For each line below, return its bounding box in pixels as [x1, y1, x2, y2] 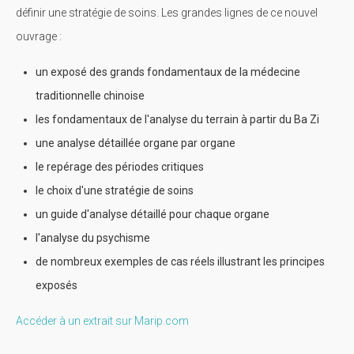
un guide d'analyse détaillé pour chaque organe [36, 208, 269, 221]
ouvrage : [16, 30, 64, 43]
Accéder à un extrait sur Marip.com [16, 314, 189, 328]
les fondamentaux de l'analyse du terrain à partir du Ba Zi [36, 113, 319, 126]
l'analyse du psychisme [36, 232, 150, 245]
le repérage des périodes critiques [36, 160, 204, 174]
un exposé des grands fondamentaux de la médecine [36, 66, 300, 79]
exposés [36, 279, 77, 292]
